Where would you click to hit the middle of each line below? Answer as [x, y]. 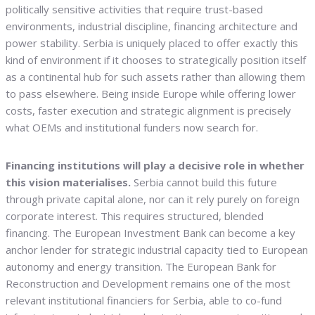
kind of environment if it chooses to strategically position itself [156, 60]
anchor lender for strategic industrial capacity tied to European [157, 250]
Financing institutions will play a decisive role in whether [155, 166]
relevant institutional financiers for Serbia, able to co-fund [144, 301]
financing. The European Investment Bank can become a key [150, 233]
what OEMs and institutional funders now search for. [132, 128]
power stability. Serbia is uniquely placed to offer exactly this [152, 43]
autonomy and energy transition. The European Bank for [141, 267]
